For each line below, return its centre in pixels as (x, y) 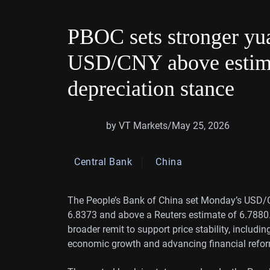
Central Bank (103, 162)
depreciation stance (151, 89)
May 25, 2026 (201, 126)
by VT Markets (137, 126)
